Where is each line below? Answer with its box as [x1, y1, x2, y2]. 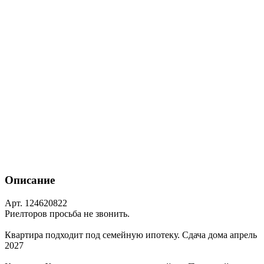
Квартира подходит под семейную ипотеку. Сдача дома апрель [5, 230, 257, 240]
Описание [5, 174, 55, 187]
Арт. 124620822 [5, 198, 67, 209]
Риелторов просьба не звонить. [5, 209, 130, 219]
